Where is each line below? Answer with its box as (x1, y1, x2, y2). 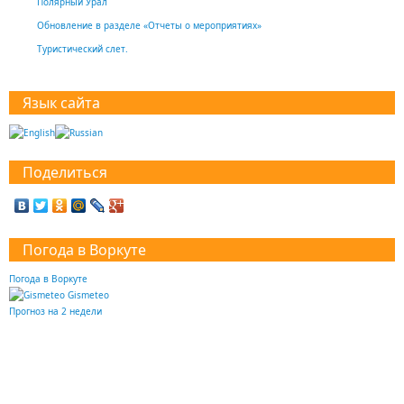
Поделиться (23, 161, 107, 182)
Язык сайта (23, 93, 100, 113)
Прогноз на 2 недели (9, 304, 102, 317)
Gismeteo (68, 288, 109, 301)
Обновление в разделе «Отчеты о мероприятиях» (36, 19, 262, 32)
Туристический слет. (36, 42, 128, 55)
